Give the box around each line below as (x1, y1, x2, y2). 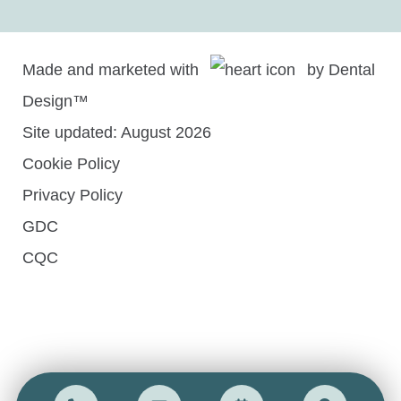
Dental (328, 61, 375, 80)
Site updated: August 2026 (22, 124, 211, 142)
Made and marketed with (22, 61, 203, 80)
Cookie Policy (22, 155, 120, 174)
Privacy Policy (22, 186, 123, 205)
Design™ (22, 92, 89, 111)
